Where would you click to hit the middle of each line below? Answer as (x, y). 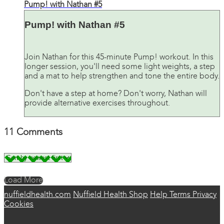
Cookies (19, 204)
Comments (39, 132)
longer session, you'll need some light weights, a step (120, 67)
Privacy (204, 195)
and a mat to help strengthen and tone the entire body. (122, 77)
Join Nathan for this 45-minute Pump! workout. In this (119, 58)
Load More (23, 180)
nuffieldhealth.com (37, 195)
